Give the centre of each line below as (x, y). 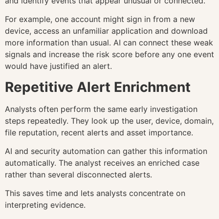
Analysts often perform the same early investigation (101, 109)
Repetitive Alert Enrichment (98, 87)
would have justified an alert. (58, 66)
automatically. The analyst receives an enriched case (102, 163)
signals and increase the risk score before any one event (109, 55)
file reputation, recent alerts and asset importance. (99, 132)
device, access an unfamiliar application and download (106, 31)
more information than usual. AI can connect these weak (109, 43)
